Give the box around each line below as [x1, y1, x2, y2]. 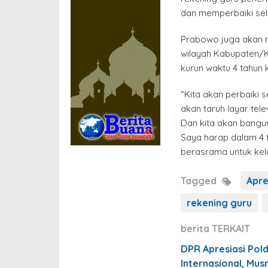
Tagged [180, 174, 219, 187]
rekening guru [186, 196, 252, 209]
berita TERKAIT [180, 222, 250, 234]
